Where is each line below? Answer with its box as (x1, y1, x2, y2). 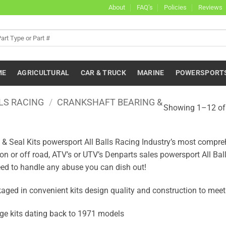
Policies (164, 4, 187, 11)
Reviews (198, 4, 222, 11)
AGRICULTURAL (17, 69, 70, 77)
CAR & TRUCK (80, 69, 126, 77)
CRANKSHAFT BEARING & (57, 97, 163, 108)
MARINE (137, 69, 164, 77)
